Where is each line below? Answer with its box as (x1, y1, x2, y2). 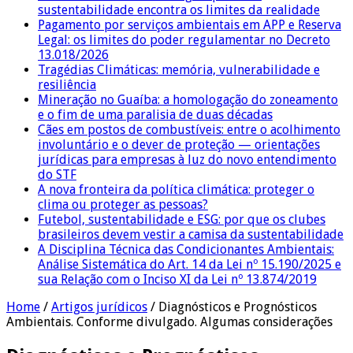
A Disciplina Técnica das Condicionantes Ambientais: (38, 241, 334, 257)
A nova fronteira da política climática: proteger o (38, 181, 314, 197)
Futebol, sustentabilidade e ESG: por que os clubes (38, 211, 325, 227)
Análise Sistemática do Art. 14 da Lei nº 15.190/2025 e (38, 256, 341, 272)
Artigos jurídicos (51, 299, 147, 314)
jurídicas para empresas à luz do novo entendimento (38, 151, 336, 167)
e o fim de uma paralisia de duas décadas (38, 106, 273, 122)
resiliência (38, 76, 96, 92)
